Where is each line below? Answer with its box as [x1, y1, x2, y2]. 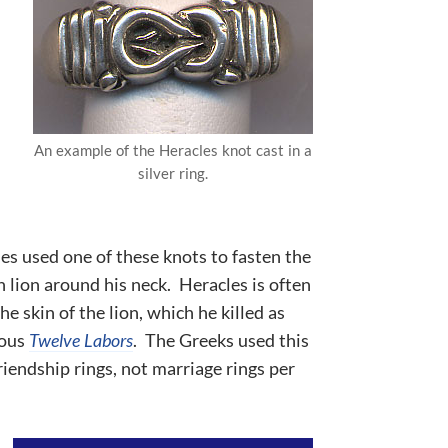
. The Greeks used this [133, 328, 309, 351]
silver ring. [138, 163, 208, 182]
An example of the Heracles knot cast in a [34, 140, 312, 159]
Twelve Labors [29, 328, 133, 351]
